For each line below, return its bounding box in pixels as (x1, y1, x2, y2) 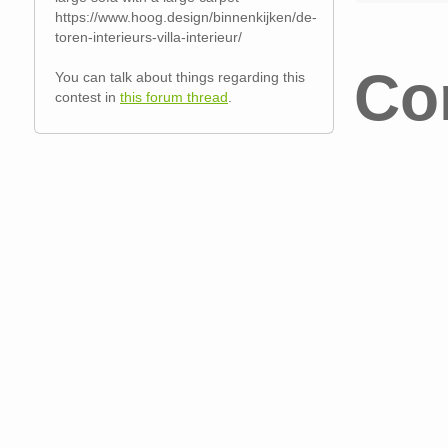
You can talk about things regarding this (55, 69, 305, 85)
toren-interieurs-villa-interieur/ (55, 29, 242, 45)
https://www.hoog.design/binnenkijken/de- (55, 9, 317, 25)
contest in (55, 89, 120, 105)
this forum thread (120, 89, 228, 105)
